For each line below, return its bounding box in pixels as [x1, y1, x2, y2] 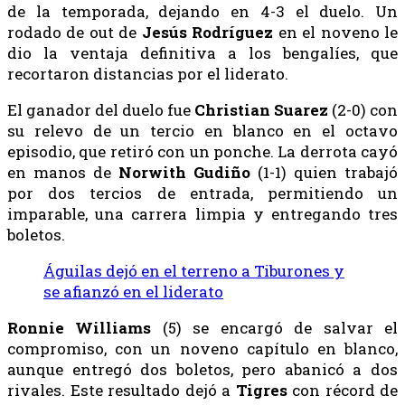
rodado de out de [7, 22, 142, 43]
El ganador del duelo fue [7, 99, 194, 121]
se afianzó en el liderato [43, 281, 223, 303]
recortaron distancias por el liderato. [7, 63, 288, 85]
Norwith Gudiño [118, 162, 250, 184]
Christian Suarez [194, 99, 328, 121]
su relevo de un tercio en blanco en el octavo [7, 120, 398, 142]
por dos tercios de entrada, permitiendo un [7, 183, 398, 204]
